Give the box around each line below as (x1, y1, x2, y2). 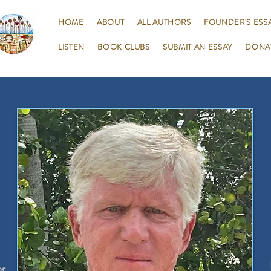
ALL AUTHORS (137, 16, 191, 28)
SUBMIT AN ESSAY (163, 41, 232, 53)
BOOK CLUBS (97, 41, 150, 53)
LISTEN (58, 41, 85, 53)
